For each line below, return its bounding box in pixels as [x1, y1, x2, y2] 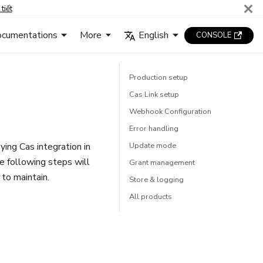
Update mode [129, 140, 176, 151]
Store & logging [129, 174, 184, 185]
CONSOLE [195, 29, 231, 41]
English [139, 29, 169, 42]
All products [129, 191, 172, 202]
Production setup [129, 72, 188, 83]
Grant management [129, 157, 195, 168]
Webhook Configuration [129, 106, 211, 117]
